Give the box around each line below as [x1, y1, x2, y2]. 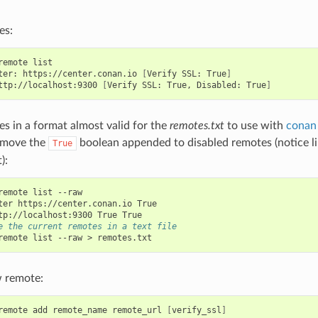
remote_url [111, 305, 162, 315]
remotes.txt [169, 119, 224, 131]
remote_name [52, 305, 107, 315]
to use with [224, 119, 286, 131]
